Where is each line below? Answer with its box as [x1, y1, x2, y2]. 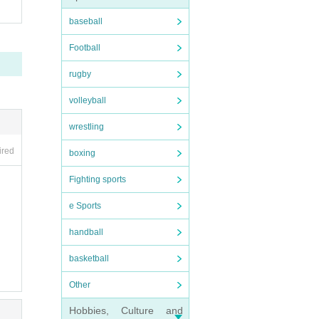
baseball [69, 16, 103, 26]
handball [69, 227, 103, 237]
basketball [69, 253, 109, 263]
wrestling [69, 122, 104, 132]
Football [69, 43, 100, 53]
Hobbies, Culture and [69, 305, 183, 316]
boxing [69, 148, 95, 158]
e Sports [69, 201, 101, 211]
